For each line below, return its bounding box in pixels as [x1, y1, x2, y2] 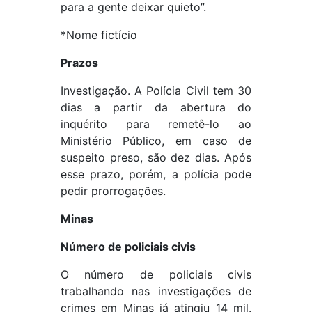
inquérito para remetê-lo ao [60, 117, 252, 132]
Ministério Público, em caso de [60, 134, 252, 148]
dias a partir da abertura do [60, 100, 252, 115]
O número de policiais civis [60, 267, 252, 282]
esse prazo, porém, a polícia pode [60, 167, 252, 182]
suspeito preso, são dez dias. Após [60, 150, 252, 165]
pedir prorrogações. [60, 184, 166, 198]
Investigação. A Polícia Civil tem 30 [60, 84, 252, 98]
